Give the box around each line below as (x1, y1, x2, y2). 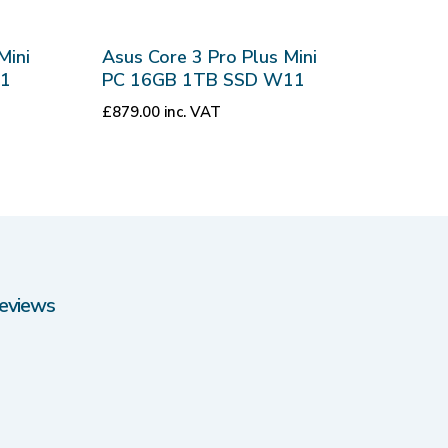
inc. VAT (164, 102, 222, 123)
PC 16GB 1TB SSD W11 (102, 68, 306, 93)
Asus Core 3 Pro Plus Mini (102, 45, 318, 70)
